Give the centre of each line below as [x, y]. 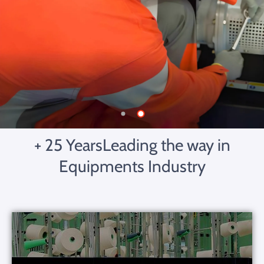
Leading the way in [166, 145]
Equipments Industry [132, 166]
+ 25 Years [68, 145]
